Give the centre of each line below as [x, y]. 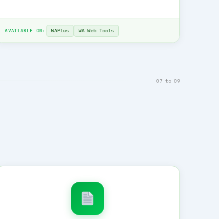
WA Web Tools [96, 30]
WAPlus [60, 30]
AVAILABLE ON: [25, 30]
